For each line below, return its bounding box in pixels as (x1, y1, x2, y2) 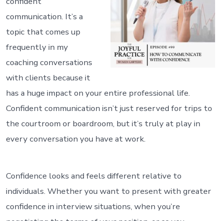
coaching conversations (5, 56, 92, 68)
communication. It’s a (5, 10, 83, 22)
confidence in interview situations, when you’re (5, 200, 180, 212)
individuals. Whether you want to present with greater (5, 185, 211, 197)
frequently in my (5, 41, 68, 53)
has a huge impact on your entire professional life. (5, 87, 190, 99)
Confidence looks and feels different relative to (5, 170, 182, 182)
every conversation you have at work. (5, 133, 146, 145)
